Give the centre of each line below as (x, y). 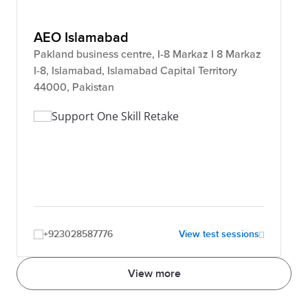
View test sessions (219, 234)
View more (154, 274)
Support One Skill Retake (115, 116)
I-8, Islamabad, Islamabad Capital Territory (135, 71)
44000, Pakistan (74, 87)
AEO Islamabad (81, 38)
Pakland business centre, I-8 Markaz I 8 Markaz (147, 54)
